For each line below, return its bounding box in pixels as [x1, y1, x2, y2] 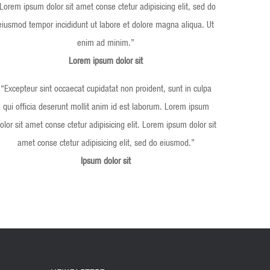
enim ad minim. [77, 37, 131, 48]
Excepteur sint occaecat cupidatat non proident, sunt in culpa [4, 83, 212, 93]
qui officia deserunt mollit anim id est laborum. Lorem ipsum [2, 101, 209, 111]
